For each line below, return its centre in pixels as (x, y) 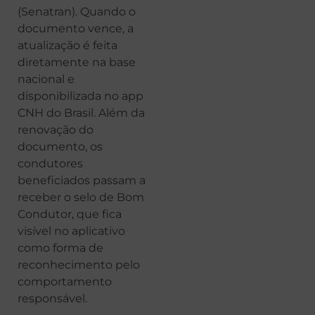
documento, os (60, 147)
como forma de (60, 248)
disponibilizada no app (81, 96)
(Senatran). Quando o (77, 12)
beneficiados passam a (82, 181)
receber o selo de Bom (81, 198)
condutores (50, 164)
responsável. (52, 299)
